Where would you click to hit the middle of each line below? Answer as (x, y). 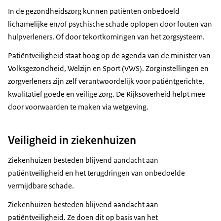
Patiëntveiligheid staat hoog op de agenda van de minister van (109, 56)
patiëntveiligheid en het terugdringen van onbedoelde (96, 173)
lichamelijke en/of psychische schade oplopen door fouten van (110, 24)
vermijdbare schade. (41, 185)
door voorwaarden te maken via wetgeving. (78, 107)
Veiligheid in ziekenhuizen (72, 140)
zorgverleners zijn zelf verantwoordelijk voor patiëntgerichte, (106, 81)
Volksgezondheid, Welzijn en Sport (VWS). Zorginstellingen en (108, 69)
